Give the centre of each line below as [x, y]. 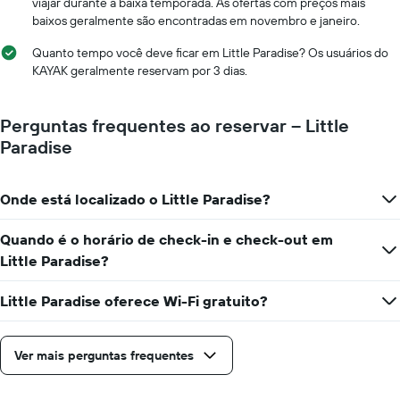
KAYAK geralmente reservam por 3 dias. [140, 71]
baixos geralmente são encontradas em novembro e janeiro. [196, 21]
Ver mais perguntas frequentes [104, 355]
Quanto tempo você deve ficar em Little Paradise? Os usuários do [210, 53]
